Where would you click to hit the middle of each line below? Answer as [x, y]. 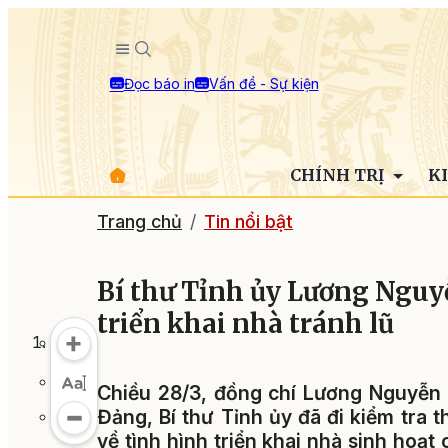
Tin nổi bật [248, 221]
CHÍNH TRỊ [338, 175]
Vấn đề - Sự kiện [263, 83]
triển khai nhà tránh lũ [245, 324]
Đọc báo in [159, 83]
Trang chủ [139, 221]
